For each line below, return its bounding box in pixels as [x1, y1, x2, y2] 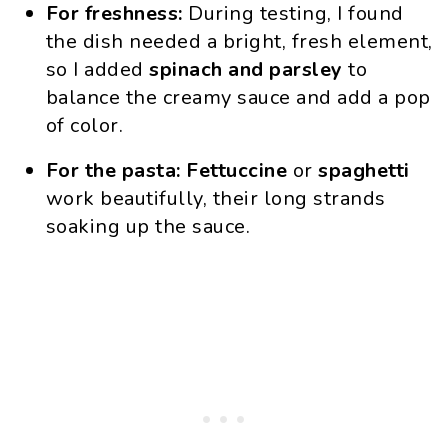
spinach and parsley [149, 56, 343, 83]
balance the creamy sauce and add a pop [45, 84, 431, 111]
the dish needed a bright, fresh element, [45, 28, 433, 55]
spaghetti [318, 157, 410, 184]
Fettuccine [186, 157, 288, 184]
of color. [45, 112, 124, 139]
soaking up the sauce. [45, 213, 251, 240]
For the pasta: [45, 157, 181, 184]
